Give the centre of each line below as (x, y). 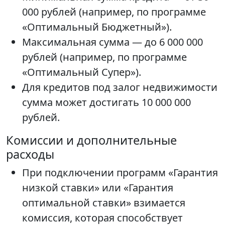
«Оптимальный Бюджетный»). (97, 27)
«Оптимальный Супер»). (82, 72)
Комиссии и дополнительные (91, 140)
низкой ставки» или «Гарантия (98, 188)
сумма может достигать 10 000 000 (106, 102)
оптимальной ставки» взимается (104, 203)
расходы (30, 154)
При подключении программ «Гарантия (120, 173)
